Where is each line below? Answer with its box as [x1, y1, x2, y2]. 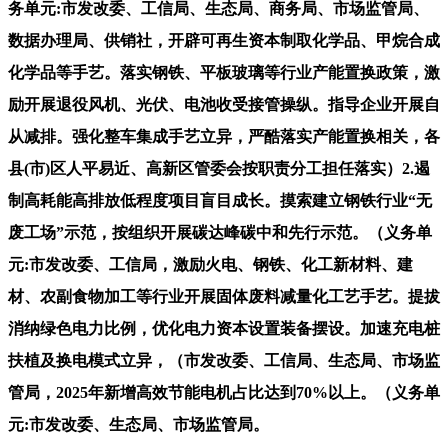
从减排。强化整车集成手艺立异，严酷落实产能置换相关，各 [8, 127, 440, 145]
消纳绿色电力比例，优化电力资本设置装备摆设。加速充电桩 [8, 319, 440, 337]
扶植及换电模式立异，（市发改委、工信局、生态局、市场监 [8, 351, 440, 369]
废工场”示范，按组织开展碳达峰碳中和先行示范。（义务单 [8, 223, 432, 241]
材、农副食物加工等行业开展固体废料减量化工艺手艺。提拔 [8, 287, 440, 305]
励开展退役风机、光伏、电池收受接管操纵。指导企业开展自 [8, 95, 440, 113]
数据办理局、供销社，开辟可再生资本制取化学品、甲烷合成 [8, 31, 440, 49]
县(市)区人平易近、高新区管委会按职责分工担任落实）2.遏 [8, 159, 430, 177]
